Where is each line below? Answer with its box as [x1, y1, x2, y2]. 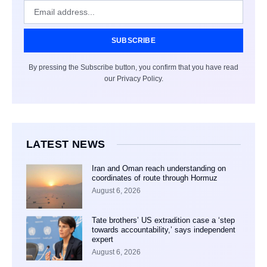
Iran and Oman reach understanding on [91, 164, 226, 173]
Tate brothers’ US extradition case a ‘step [91, 216, 235, 225]
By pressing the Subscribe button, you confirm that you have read [29, 63, 238, 72]
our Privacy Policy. [104, 74, 163, 83]
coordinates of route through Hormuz [91, 173, 218, 183]
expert [91, 235, 113, 244]
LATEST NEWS [26, 138, 105, 151]
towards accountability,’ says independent [91, 225, 235, 235]
